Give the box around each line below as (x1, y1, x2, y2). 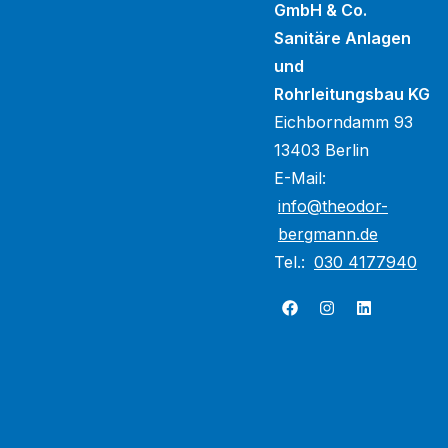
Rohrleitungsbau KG (274, 84, 430, 104)
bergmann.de (278, 224, 378, 244)
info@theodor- (278, 196, 388, 216)
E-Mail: (274, 168, 326, 188)
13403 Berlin (274, 140, 369, 160)
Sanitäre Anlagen (274, 28, 411, 48)
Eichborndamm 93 (274, 112, 413, 132)
